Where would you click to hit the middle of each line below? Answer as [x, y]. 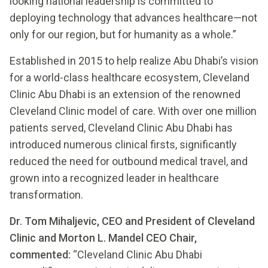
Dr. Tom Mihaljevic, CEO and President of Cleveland [132, 221]
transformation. [46, 195]
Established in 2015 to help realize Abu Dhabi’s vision [134, 61]
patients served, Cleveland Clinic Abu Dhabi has [121, 128]
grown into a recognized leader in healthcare [114, 178]
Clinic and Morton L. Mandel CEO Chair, [103, 238]
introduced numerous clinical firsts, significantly [123, 145]
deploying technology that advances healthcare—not [133, 18]
